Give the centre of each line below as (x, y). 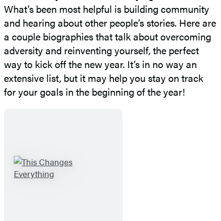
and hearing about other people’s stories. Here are (110, 23)
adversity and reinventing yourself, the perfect (101, 50)
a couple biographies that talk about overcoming (108, 37)
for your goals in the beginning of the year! (94, 92)
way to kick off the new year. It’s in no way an (100, 64)
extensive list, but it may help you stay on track (104, 78)
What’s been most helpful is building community (107, 9)
